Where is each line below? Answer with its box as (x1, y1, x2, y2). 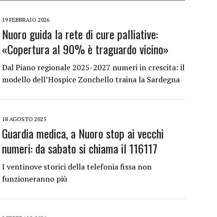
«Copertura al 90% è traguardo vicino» (2, 40, 169, 58)
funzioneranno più (2, 173, 67, 185)
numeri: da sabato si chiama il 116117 (2, 139, 157, 157)
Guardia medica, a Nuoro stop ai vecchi (2, 124, 164, 142)
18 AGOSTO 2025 (2, 115, 46, 123)
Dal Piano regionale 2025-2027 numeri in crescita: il (2, 62, 185, 73)
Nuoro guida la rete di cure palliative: (2, 25, 158, 43)
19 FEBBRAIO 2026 (2, 16, 49, 24)
